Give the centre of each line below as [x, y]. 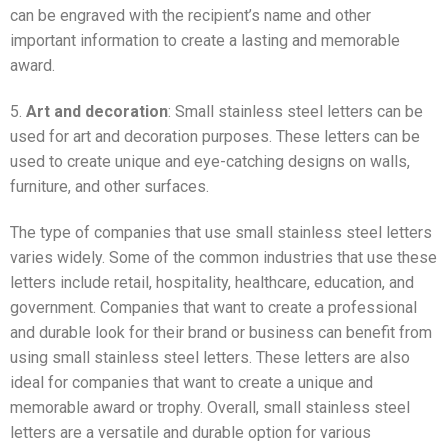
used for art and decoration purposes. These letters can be [215, 137]
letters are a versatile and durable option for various [190, 432]
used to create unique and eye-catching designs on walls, [210, 162]
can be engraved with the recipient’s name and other [190, 16]
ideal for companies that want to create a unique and [191, 382]
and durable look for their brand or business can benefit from [221, 332]
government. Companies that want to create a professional [213, 307]
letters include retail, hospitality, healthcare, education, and [212, 282]
